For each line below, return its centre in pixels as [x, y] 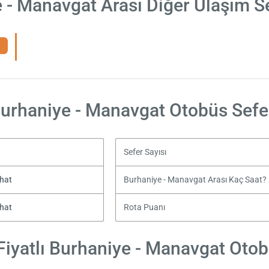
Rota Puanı [144, 207]
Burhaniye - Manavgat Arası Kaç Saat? [195, 180]
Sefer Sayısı [145, 152]
